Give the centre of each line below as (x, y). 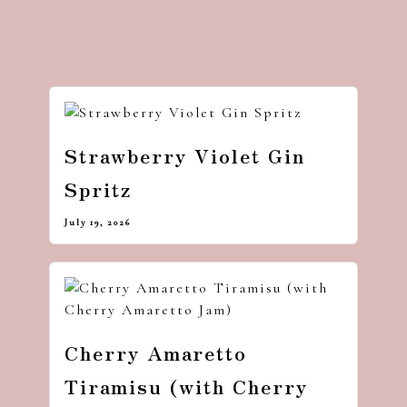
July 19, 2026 (98, 223)
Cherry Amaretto (156, 353)
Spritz (98, 189)
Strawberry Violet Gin (185, 156)
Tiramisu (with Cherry (186, 387)
